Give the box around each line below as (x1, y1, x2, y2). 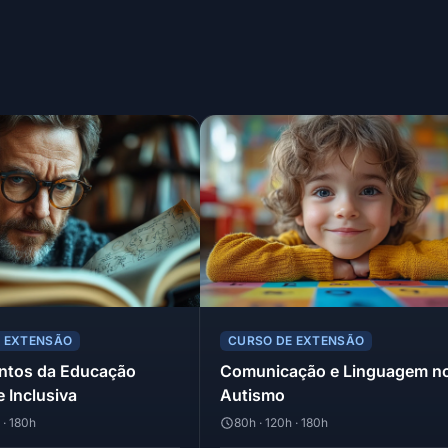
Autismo (220, 385, 285, 406)
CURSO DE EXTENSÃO (228, 333, 365, 349)
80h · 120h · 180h (234, 415, 328, 431)
